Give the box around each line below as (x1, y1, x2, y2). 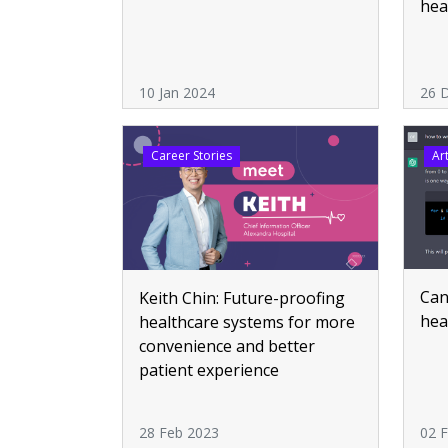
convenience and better (139, 334, 315, 357)
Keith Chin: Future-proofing (139, 286, 345, 309)
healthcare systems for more (139, 310, 355, 333)
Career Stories (150, 147, 232, 165)
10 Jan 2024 (139, 83, 215, 103)
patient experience (139, 358, 283, 381)
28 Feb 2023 (139, 422, 219, 442)
